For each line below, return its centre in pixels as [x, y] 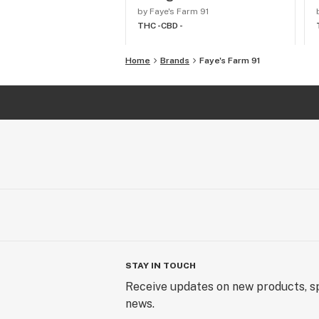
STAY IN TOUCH [161, 266]
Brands [175, 61]
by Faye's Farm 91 [173, 11]
